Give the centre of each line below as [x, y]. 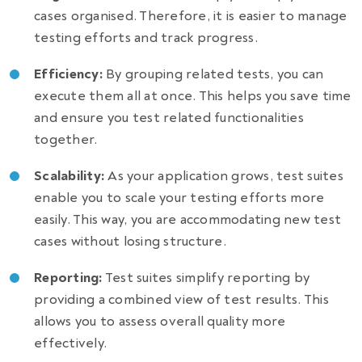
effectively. [71, 343]
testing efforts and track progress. [146, 37]
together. [66, 139]
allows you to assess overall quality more [160, 321]
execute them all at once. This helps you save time [193, 95]
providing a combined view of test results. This [181, 299]
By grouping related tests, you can [213, 74]
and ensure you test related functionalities [169, 117]
